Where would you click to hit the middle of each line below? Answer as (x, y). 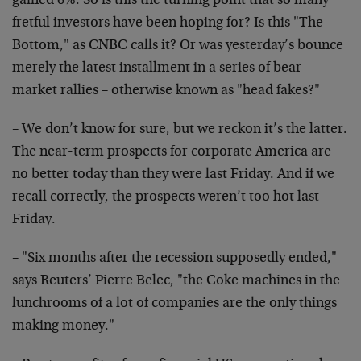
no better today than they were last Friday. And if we (173, 175)
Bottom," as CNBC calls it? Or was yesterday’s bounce (178, 46)
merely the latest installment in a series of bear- (160, 68)
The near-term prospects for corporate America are (172, 152)
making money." (63, 326)
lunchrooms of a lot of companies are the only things (174, 304)
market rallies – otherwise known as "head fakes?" (166, 91)
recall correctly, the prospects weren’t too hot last (166, 197)
